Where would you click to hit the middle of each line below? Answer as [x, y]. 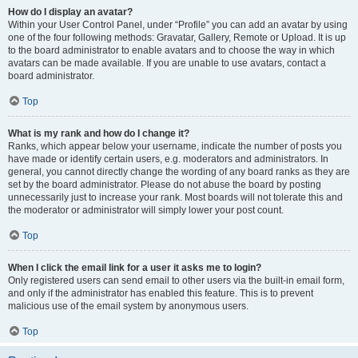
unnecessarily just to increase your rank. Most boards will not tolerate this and [175, 197]
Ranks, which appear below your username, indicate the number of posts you [175, 146]
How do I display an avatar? [70, 12]
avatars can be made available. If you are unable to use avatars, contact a [167, 63]
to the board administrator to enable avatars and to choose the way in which [171, 50]
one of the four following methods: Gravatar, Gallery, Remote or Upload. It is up [177, 38]
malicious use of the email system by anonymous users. [128, 306]
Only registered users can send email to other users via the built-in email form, [176, 280]
